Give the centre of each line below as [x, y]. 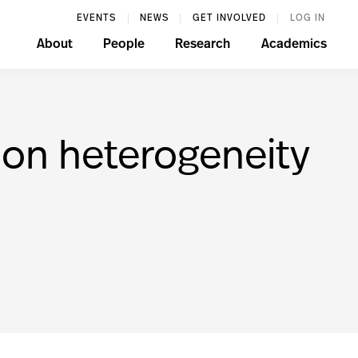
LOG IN [307, 18]
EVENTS [97, 18]
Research [203, 45]
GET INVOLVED [229, 18]
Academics [294, 45]
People [123, 45]
